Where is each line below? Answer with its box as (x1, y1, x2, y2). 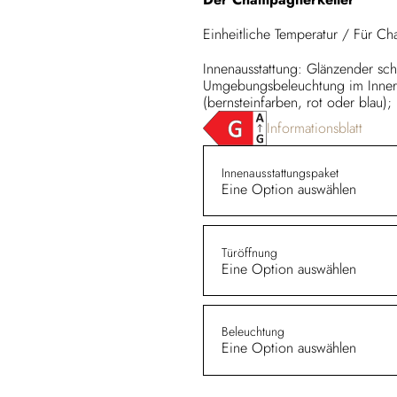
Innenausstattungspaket (222, 163, 339, 182)
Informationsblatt (266, 117, 362, 138)
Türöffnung (222, 243, 278, 261)
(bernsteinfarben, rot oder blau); (202, 91, 392, 113)
